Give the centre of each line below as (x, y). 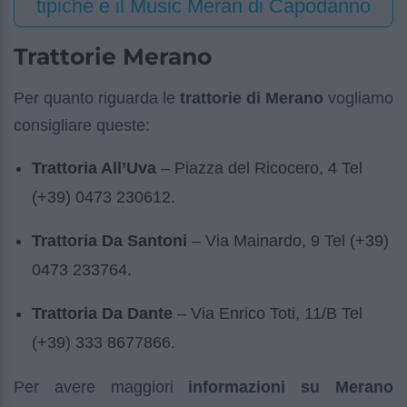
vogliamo (358, 98)
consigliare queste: (82, 125)
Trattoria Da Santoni (109, 240)
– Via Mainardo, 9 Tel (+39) (288, 240)
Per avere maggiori (101, 387)
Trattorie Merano (113, 56)
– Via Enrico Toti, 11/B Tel (268, 313)
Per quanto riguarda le (97, 98)
